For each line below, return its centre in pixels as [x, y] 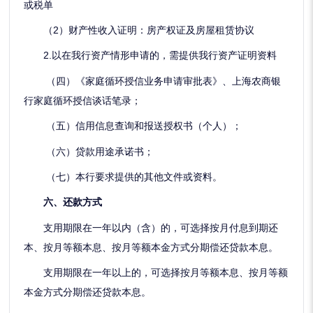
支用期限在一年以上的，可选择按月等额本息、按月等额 [156, 273]
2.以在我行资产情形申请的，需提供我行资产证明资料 [151, 56]
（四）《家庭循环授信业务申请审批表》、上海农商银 [153, 81]
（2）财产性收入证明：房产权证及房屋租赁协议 [139, 30]
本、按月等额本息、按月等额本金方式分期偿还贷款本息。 [151, 247]
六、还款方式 [73, 202]
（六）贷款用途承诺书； [89, 151]
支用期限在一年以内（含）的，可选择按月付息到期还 [151, 227]
